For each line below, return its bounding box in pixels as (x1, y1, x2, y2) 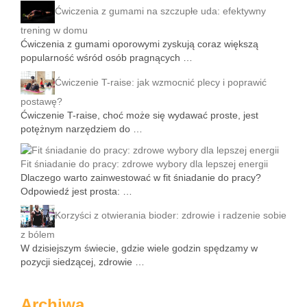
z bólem (21, 229, 55, 241)
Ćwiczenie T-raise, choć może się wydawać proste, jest (21, 109, 258, 121)
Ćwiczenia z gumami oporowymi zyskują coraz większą (21, 38, 258, 50)
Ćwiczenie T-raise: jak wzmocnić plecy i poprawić (55, 76, 267, 88)
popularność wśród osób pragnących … (21, 52, 193, 64)
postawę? (21, 95, 62, 107)
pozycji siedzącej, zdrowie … (21, 256, 145, 268)
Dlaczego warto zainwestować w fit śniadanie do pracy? (21, 171, 261, 183)
